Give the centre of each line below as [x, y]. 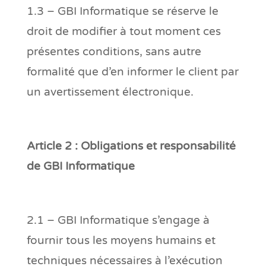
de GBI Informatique [80, 166]
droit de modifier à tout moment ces [123, 31]
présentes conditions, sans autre [114, 51]
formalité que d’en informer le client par [132, 72]
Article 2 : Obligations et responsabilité [131, 146]
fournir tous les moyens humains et [121, 240]
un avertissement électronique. [110, 92]
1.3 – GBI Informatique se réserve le [122, 11]
